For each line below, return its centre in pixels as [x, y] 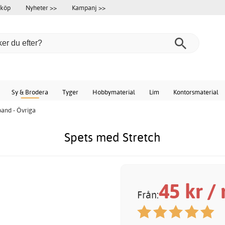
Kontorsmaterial [196, 92]
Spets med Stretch [113, 137]
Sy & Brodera [30, 92]
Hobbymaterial [114, 92]
